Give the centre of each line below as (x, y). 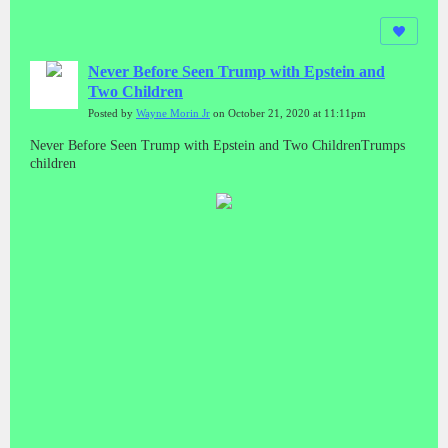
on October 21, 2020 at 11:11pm (288, 113)
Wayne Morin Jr (173, 113)
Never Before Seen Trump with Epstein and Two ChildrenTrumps (217, 145)
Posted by (112, 113)
